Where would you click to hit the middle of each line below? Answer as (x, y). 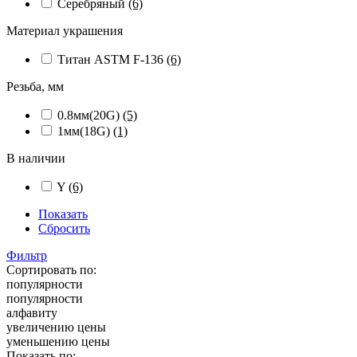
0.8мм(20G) (90, 115)
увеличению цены (56, 327)
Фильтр (27, 255)
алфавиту (32, 312)
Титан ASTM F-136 (112, 59)
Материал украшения (65, 30)
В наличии (36, 158)
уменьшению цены (58, 341)
